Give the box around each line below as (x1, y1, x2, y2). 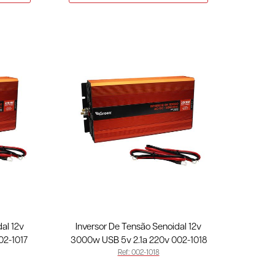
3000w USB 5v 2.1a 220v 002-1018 (70, 236, 207, 245)
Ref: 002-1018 (117, 249, 160, 257)
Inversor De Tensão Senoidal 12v (76, 222, 201, 231)
